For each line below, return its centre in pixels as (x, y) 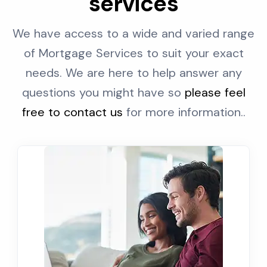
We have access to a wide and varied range (133, 33)
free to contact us (72, 112)
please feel (215, 92)
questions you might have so (103, 92)
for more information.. (184, 112)
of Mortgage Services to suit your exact (133, 53)
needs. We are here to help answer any (133, 73)
